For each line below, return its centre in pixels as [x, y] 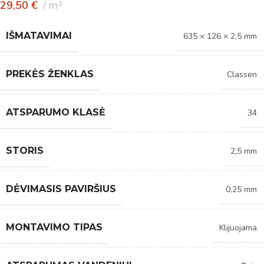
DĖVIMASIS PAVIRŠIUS [61, 189]
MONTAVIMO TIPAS [54, 227]
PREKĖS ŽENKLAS [50, 74]
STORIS [25, 150]
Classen [242, 74]
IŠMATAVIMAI [39, 35]
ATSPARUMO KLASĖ [56, 112]
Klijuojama [238, 227]
